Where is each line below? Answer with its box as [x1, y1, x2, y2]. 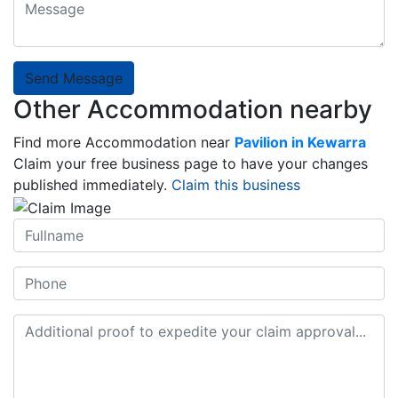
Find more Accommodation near [13, 132, 230, 151]
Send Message [25, 68, 123, 87]
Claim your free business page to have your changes [13, 154, 368, 172]
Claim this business [171, 175, 300, 194]
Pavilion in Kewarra [235, 132, 366, 151]
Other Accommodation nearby [13, 93, 372, 124]
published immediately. [13, 175, 171, 194]
